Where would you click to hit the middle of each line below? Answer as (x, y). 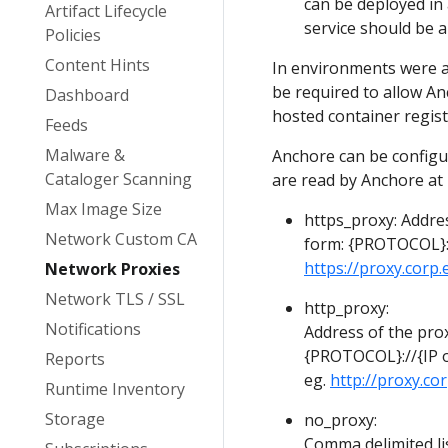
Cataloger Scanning (118, 179)
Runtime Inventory (115, 389)
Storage (75, 419)
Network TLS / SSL (115, 299)
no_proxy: (340, 420)
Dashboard (87, 95)
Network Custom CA (121, 239)
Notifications (93, 329)
